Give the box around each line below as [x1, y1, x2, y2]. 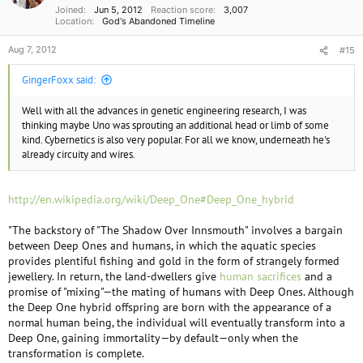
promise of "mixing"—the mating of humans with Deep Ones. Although [8, 284, 354, 299]
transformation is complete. [8, 346, 144, 361]
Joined [55, 4, 83, 15]
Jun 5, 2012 [94, 4, 143, 15]
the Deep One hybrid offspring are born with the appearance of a [8, 300, 331, 314]
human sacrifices [220, 269, 301, 284]
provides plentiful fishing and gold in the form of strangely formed [8, 254, 340, 268]
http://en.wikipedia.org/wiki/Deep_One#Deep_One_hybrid [8, 192, 294, 207]
